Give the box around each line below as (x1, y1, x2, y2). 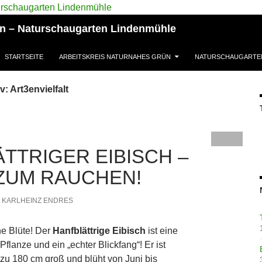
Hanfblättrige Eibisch (52, 225, 146, 236)
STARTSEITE (5, 53, 43, 60)
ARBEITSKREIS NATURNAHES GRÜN (59, 53, 171, 60)
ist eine (145, 225, 178, 236)
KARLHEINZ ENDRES (1, 196, 73, 205)
